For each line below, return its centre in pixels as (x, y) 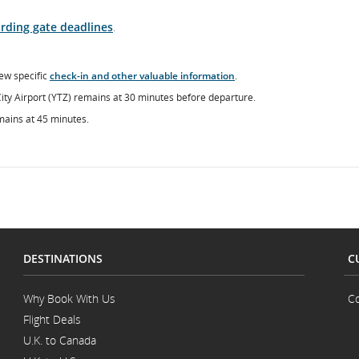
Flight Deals (52, 319)
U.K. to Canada (60, 340)
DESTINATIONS (63, 258)
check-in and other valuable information (142, 76)
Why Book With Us (69, 298)
